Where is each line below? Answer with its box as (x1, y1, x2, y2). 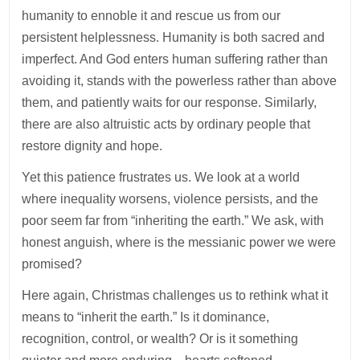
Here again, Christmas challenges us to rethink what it (22, 288, 329, 303)
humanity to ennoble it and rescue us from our (22, 9, 281, 23)
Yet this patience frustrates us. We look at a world (22, 170, 301, 185)
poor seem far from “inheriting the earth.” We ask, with (22, 214, 325, 228)
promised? (22, 257, 83, 272)
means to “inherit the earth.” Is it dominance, (22, 310, 270, 325)
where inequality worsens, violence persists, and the (22, 192, 319, 207)
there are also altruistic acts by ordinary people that (22, 117, 311, 132)
